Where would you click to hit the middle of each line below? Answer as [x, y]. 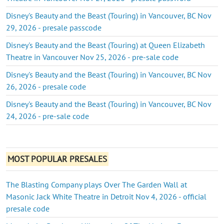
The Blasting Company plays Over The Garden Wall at [96, 184]
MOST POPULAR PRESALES [57, 159]
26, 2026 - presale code [46, 86]
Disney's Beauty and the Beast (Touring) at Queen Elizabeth [105, 45]
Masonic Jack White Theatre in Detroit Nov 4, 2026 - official [106, 196]
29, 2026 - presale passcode [54, 27]
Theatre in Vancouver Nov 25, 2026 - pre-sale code [92, 57]
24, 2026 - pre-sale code [47, 116]
